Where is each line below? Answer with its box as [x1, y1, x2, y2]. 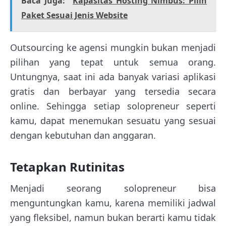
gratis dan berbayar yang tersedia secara [10, 85, 216, 97]
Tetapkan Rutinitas [10, 158, 125, 175]
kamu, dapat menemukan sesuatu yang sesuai [10, 114, 216, 127]
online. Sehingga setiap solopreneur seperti [10, 99, 216, 112]
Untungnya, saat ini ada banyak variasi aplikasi [10, 70, 216, 83]
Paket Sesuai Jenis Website [21, 9, 128, 21]
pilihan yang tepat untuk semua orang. [10, 55, 216, 68]
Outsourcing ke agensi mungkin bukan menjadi [10, 41, 216, 53]
